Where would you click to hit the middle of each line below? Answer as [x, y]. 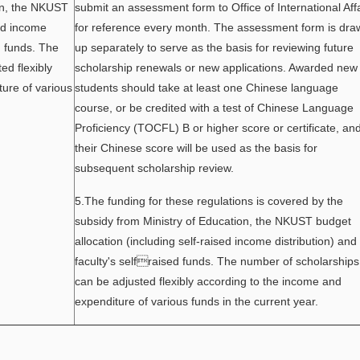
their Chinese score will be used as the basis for [196, 148]
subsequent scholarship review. [154, 168]
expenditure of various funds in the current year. [196, 301]
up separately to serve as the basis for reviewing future [214, 47]
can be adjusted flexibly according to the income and [208, 281]
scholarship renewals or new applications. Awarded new [216, 67]
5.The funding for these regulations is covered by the [209, 201]
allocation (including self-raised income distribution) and [216, 241]
